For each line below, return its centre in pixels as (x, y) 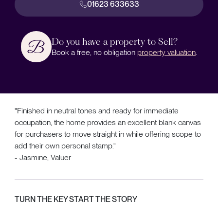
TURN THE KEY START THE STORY (76, 199)
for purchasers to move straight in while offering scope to (108, 134)
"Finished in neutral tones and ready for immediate (97, 110)
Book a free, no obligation (95, 52)
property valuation (167, 52)
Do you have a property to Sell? (115, 41)
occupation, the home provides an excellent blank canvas (108, 122)
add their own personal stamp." (65, 145)
